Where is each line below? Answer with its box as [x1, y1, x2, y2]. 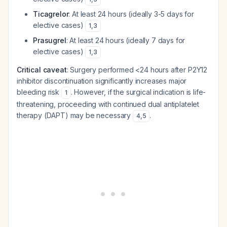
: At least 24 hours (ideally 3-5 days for [68, 10, 194, 18]
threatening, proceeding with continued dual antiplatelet [17, 100, 200, 108]
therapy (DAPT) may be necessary [17, 111, 133, 120]
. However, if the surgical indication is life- [70, 88, 206, 96]
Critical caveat [17, 65, 67, 74]
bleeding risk [17, 88, 61, 96]
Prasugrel [33, 36, 66, 45]
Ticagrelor [33, 10, 69, 18]
